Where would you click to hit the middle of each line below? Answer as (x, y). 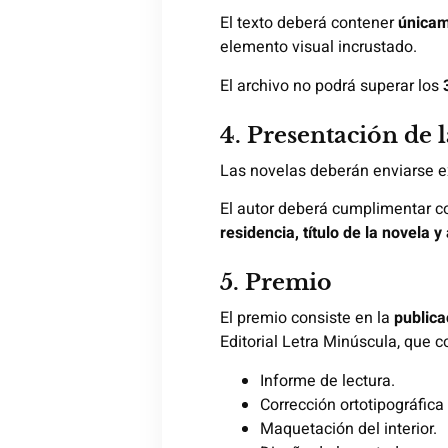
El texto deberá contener (309, 23)
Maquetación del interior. (348, 428)
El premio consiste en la (307, 318)
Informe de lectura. (327, 380)
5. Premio (276, 283)
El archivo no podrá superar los (331, 85)
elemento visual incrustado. (318, 47)
